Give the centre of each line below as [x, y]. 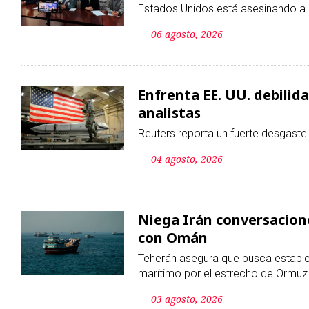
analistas [169, 113]
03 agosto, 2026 [187, 299]
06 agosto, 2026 [187, 34]
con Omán [173, 238]
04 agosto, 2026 [187, 159]
